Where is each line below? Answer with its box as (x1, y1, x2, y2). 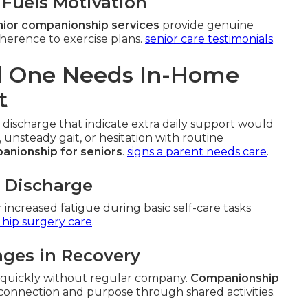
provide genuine (159, 19, 254, 32)
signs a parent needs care (127, 145, 267, 158)
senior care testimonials (145, 32, 273, 45)
